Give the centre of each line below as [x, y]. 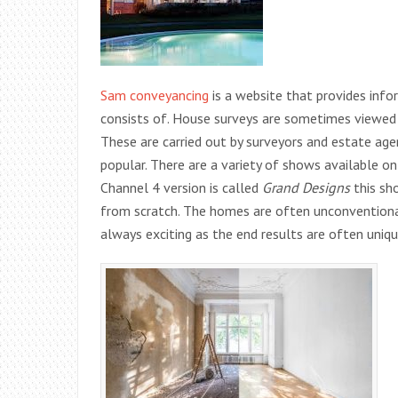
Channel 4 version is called [181, 187]
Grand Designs [306, 187]
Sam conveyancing [155, 95]
